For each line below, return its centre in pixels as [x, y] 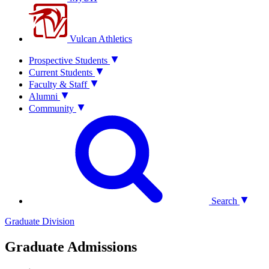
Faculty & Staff [58, 84]
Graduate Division [40, 221]
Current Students [61, 72]
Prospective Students [68, 60]
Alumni [43, 96]
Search [223, 201]
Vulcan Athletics [100, 39]
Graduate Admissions [71, 246]
